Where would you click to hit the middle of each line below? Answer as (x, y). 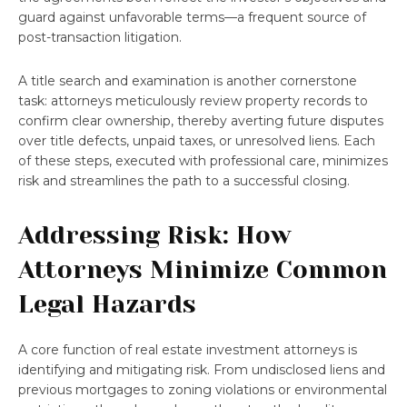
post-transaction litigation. (100, 37)
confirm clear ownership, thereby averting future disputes (201, 120)
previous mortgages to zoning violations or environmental (203, 389)
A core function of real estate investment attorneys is (188, 349)
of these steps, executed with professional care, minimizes (203, 160)
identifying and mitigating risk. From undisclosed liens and (202, 369)
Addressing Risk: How (155, 234)
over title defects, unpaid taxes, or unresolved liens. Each (197, 140)
